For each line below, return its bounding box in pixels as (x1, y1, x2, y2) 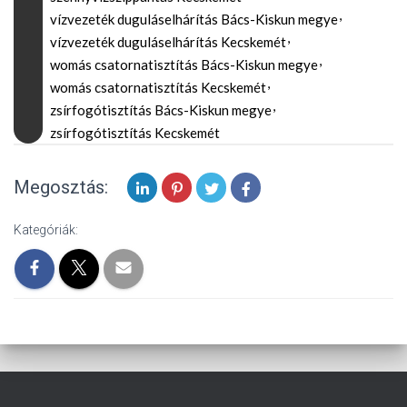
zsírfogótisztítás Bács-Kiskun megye (50, 101, 272, 118)
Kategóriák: (14, 222, 78, 237)
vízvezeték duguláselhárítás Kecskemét (50, 33, 286, 50)
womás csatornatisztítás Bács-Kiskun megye (50, 55, 318, 73)
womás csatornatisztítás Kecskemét (50, 78, 266, 95)
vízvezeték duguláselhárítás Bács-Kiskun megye (50, 10, 338, 27)
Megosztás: (14, 175, 108, 198)
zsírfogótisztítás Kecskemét (50, 124, 220, 141)
